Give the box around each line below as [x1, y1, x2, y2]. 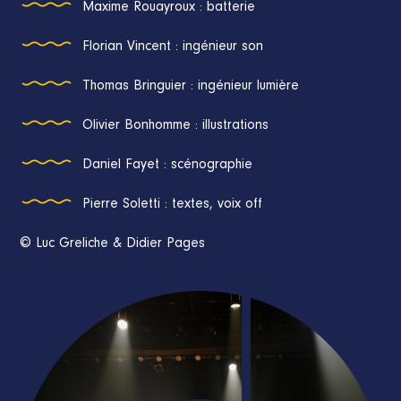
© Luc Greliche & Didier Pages [20, 237, 206, 252]
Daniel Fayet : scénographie [82, 158, 253, 173]
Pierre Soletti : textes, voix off [82, 198, 263, 212]
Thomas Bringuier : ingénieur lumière [82, 80, 300, 94]
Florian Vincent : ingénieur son [82, 40, 264, 55]
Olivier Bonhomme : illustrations [82, 119, 269, 133]
